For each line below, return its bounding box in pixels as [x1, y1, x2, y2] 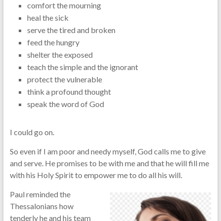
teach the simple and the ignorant [27, 62, 138, 72]
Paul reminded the [9, 189, 71, 199]
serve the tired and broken [27, 25, 115, 35]
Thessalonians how [9, 201, 74, 211]
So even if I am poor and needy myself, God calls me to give [9, 147, 206, 156]
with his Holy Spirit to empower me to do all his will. [9, 170, 182, 180]
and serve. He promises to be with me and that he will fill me [9, 158, 209, 168]
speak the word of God [27, 99, 104, 109]
